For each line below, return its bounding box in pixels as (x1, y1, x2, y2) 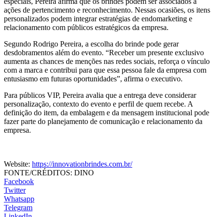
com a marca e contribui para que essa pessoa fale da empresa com (4, 65, 206, 74)
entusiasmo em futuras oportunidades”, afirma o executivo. (4, 74, 183, 83)
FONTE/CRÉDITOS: (4, 168, 72, 177)
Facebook (4, 177, 34, 186)
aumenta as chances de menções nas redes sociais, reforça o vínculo (4, 57, 210, 65)
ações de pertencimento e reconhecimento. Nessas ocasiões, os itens (4, 5, 210, 14)
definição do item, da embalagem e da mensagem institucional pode (4, 108, 209, 117)
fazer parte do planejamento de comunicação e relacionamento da (4, 117, 202, 125)
